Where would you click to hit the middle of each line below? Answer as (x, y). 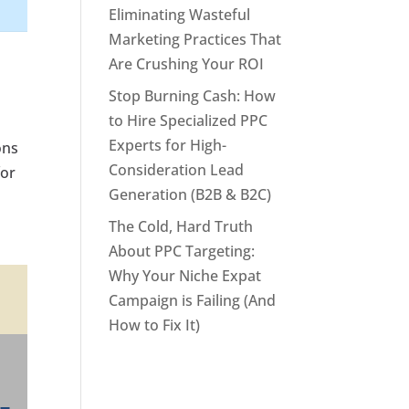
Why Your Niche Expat (185, 276)
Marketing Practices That (195, 39)
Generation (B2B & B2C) (190, 194)
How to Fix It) (155, 325)
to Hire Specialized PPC (189, 121)
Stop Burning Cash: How (193, 96)
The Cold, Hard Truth (181, 226)
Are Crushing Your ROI (187, 64)
